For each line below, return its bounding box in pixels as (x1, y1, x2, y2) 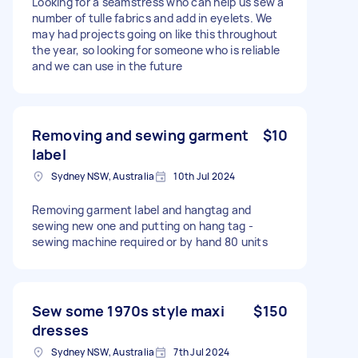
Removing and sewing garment (32, 125, 249, 145)
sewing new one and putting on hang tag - (32, 217, 253, 233)
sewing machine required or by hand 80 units (32, 233, 268, 249)
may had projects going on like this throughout (32, 26, 278, 42)
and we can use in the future (32, 58, 182, 74)
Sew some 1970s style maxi (32, 300, 225, 320)
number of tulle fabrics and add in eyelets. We (32, 10, 272, 26)
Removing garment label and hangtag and (32, 201, 252, 217)
